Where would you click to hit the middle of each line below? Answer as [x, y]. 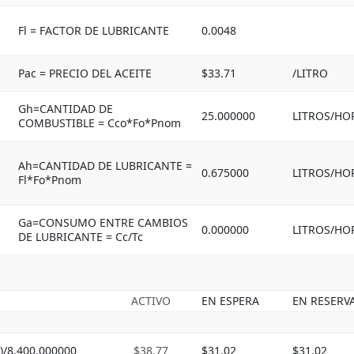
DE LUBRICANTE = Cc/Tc [81, 237]
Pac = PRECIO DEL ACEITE [85, 73]
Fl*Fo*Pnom [50, 180]
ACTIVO [151, 301]
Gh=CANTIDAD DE [66, 109]
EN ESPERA [230, 301]
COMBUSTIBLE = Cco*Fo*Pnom [100, 123]
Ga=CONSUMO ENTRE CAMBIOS [103, 222]
